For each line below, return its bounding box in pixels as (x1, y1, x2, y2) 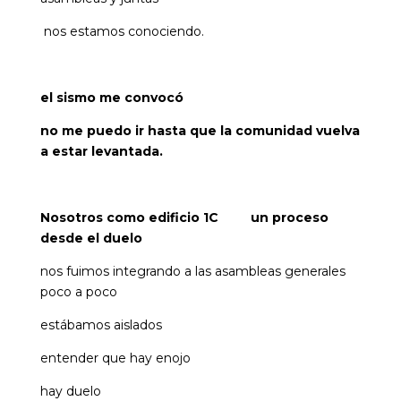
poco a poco (39, 284, 117, 301)
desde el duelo (39, 230, 142, 247)
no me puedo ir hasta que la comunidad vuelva (39, 123, 360, 140)
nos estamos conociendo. (39, 23, 204, 40)
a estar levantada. (39, 143, 163, 160)
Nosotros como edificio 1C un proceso (39, 209, 328, 226)
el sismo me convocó (39, 90, 183, 107)
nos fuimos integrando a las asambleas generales (39, 263, 346, 280)
